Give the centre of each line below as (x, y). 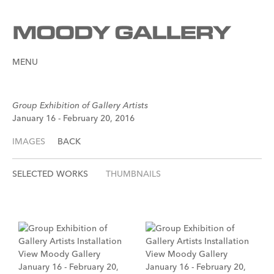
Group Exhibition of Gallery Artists (80, 105)
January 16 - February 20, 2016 (73, 118)
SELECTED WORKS (50, 174)
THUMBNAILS (133, 174)
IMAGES (29, 141)
